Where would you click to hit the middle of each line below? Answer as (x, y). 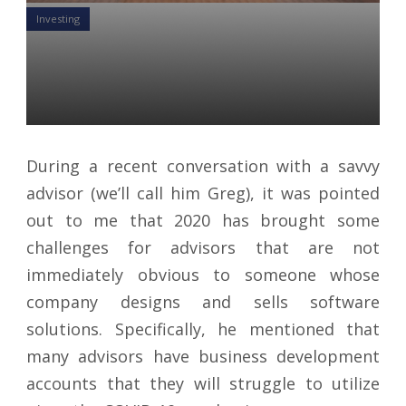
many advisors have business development (203, 356)
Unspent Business (136, 58)
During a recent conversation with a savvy (203, 165)
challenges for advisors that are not (203, 247)
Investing (58, 18)
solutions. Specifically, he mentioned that (203, 329)
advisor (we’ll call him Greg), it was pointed (203, 193)
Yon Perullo (74, 115)
